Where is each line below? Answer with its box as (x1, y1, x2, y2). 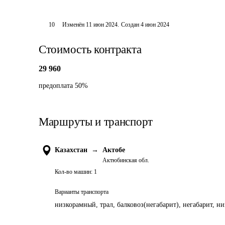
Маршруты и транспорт (39, 116, 153, 128)
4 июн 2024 (141, 21, 170, 28)
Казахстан (55, 146, 87, 154)
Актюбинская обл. (102, 157, 149, 164)
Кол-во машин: (55, 168, 92, 175)
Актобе (102, 146, 125, 154)
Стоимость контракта (39, 43, 142, 56)
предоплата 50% (39, 82, 88, 89)
